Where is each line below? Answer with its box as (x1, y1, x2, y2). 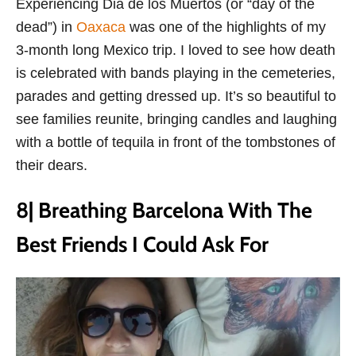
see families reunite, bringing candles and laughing (16, 111, 337, 128)
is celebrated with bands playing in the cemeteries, (16, 65, 335, 82)
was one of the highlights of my (126, 19, 326, 36)
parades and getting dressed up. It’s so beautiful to (16, 88, 336, 105)
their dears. (16, 157, 87, 174)
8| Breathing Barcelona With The (16, 197, 312, 224)
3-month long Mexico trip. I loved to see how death (16, 42, 335, 59)
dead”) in (16, 19, 76, 36)
